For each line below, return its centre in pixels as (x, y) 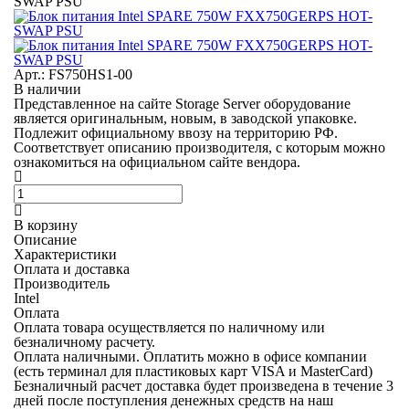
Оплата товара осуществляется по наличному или (169, 327)
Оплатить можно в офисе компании (255, 357)
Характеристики (65, 254)
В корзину (46, 225)
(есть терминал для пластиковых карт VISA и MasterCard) (193, 371)
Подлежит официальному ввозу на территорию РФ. (176, 133)
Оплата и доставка (72, 269)
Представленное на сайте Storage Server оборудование (182, 104)
